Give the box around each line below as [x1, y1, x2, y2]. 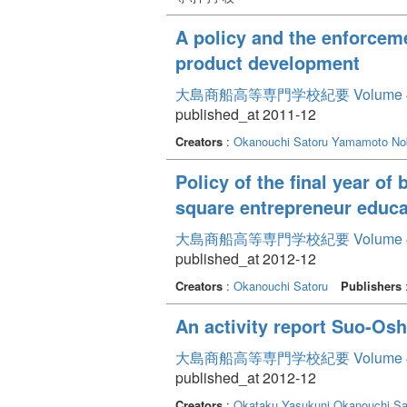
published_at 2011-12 [175, 103, 316, 124]
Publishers [341, 276, 402, 294]
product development [175, 48, 360, 75]
